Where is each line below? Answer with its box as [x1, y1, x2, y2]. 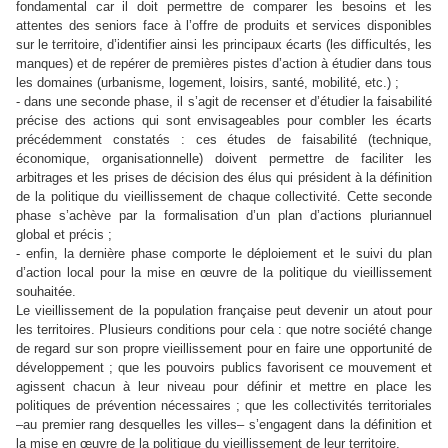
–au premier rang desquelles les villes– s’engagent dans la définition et [16, 416, 432, 432]
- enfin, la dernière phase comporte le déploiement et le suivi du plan [16, 245, 432, 261]
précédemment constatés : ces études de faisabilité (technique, [16, 131, 432, 147]
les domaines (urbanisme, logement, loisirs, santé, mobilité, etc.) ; [16, 74, 399, 90]
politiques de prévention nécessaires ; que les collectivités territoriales [16, 397, 432, 413]
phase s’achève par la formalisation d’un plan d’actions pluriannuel [16, 207, 432, 223]
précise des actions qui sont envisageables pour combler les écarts [16, 112, 432, 128]
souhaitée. [16, 283, 76, 299]
